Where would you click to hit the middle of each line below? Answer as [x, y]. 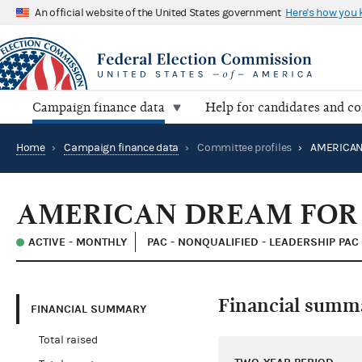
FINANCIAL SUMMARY [88, 309]
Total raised [68, 341]
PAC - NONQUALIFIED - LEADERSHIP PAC [253, 242]
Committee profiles [244, 148]
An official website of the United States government [158, 13]
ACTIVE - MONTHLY [78, 242]
